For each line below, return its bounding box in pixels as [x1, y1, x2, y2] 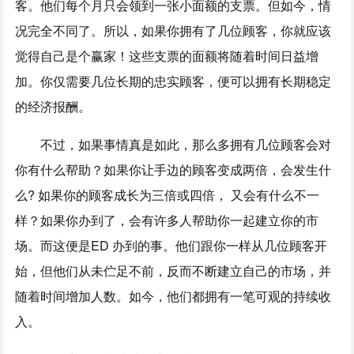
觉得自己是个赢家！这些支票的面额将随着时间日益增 [15, 46, 319, 65]
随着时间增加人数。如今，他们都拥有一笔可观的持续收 [15, 286, 332, 305]
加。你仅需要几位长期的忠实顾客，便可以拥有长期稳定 [15, 71, 332, 90]
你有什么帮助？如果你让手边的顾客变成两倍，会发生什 [15, 160, 332, 179]
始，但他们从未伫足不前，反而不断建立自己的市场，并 [15, 261, 332, 280]
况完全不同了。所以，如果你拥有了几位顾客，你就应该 [15, 21, 332, 40]
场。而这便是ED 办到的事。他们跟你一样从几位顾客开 [15, 235, 328, 254]
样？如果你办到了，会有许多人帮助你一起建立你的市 [15, 210, 319, 229]
